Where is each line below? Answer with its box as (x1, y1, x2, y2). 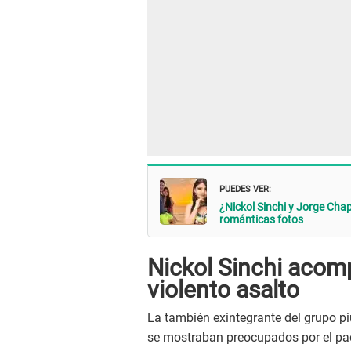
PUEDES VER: (219, 179, 271, 195)
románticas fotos (219, 212, 303, 226)
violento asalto (147, 276, 299, 304)
